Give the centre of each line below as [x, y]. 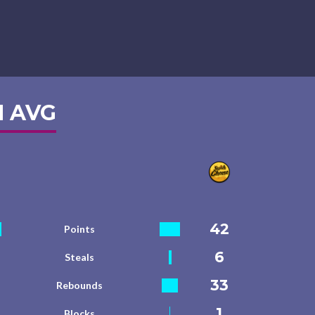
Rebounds [79, 285]
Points [79, 229]
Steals [79, 257]
